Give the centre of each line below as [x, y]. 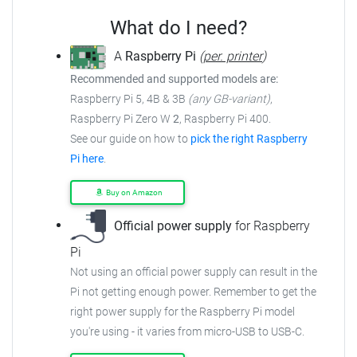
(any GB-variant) [229, 99]
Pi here [87, 159]
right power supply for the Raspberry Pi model [182, 312]
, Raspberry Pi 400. [225, 119]
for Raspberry [271, 226]
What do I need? [178, 28]
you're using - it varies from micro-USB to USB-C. [187, 332]
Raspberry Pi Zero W [122, 119]
